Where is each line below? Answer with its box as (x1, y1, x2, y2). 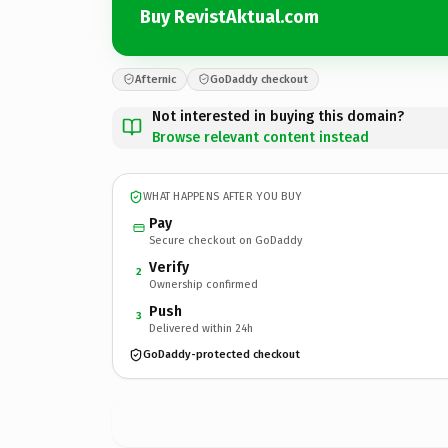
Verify (149, 258, 189, 276)
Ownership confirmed (149, 277, 258, 291)
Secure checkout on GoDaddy (149, 233, 302, 247)
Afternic (135, 72, 176, 86)
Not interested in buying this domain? (152, 107, 404, 125)
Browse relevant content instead (152, 128, 369, 146)
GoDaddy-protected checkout (143, 348, 300, 361)
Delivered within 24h (149, 321, 253, 335)
